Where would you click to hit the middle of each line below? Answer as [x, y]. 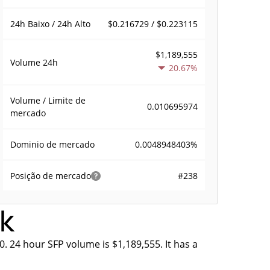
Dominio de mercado [53, 144]
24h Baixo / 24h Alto [51, 24]
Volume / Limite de [48, 100]
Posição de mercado [51, 176]
